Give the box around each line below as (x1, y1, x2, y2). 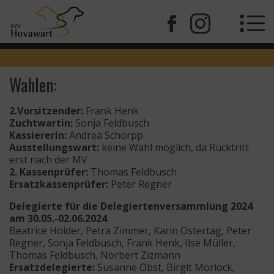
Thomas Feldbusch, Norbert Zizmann (9, 248, 180, 262)
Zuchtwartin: (9, 116, 73, 130)
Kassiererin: (9, 128, 67, 142)
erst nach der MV (9, 152, 87, 166)
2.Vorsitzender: (9, 103, 83, 117)
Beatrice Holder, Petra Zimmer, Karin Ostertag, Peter (9, 223, 251, 237)
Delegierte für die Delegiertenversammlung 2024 (9, 199, 253, 213)
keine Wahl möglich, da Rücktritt (99, 140, 249, 154)
